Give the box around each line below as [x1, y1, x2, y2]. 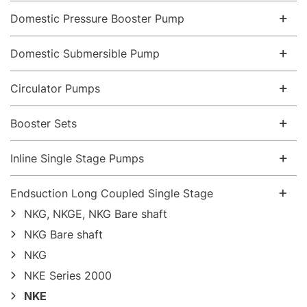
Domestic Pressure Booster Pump [10, 12, 184, 25]
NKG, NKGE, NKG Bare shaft [24, 207, 167, 221]
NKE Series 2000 [24, 269, 112, 282]
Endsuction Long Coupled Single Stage [10, 186, 213, 200]
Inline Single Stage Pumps [10, 151, 144, 165]
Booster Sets [10, 116, 77, 130]
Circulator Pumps [10, 82, 100, 95]
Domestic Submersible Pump [10, 47, 160, 60]
